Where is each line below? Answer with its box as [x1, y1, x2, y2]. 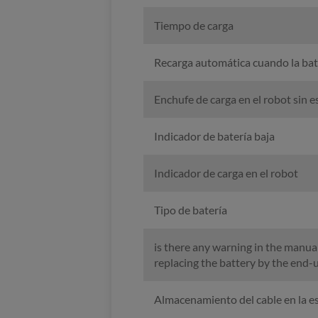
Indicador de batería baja [153, 129, 275, 143]
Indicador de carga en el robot [153, 166, 298, 180]
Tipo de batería [153, 203, 227, 217]
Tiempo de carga [153, 18, 234, 33]
